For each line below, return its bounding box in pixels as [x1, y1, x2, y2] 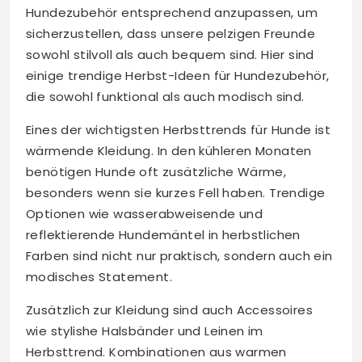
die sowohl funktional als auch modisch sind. [26, 88, 305, 106]
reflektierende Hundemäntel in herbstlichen [26, 226, 301, 244]
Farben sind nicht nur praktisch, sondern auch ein [26, 247, 333, 265]
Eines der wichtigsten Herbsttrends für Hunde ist [26, 121, 331, 139]
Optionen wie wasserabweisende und [26, 205, 263, 223]
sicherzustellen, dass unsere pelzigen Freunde [26, 25, 315, 43]
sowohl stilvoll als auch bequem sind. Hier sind [26, 46, 314, 64]
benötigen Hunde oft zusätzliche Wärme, [26, 163, 287, 181]
